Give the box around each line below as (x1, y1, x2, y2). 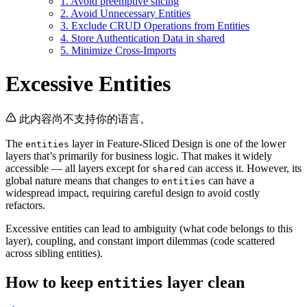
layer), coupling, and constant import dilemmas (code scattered (5, 234, 275, 247)
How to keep (5, 273, 97, 291)
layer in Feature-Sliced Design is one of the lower (69, 137, 286, 149)
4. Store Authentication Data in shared (60, 32, 225, 44)
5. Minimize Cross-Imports (60, 44, 176, 56)
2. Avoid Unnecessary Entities (60, 7, 191, 19)
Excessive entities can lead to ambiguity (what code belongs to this (5, 222, 293, 234)
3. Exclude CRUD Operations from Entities (60, 19, 249, 32)
